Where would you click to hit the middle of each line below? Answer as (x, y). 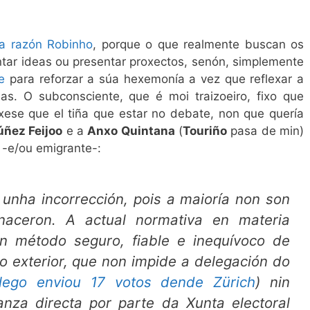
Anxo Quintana (131, 131)
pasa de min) (266, 131)
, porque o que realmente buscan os (199, 45)
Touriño (205, 131)
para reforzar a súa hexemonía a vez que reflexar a (155, 79)
